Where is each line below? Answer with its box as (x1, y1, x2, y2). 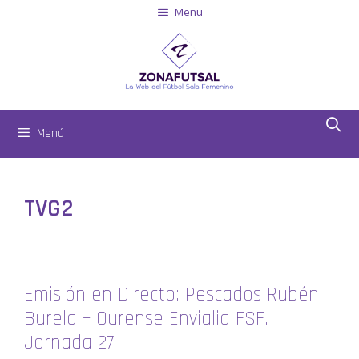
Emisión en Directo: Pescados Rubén (24, 282, 319, 308)
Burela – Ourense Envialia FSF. (24, 306, 268, 332)
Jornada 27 (24, 330, 114, 356)
